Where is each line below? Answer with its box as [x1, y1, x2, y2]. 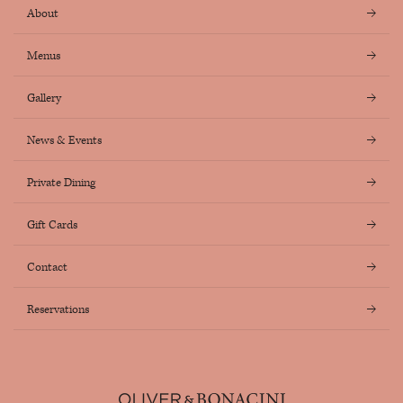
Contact [27, 260, 67, 276]
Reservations [27, 302, 89, 318]
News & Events [27, 133, 102, 149]
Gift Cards [27, 218, 77, 234]
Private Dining [27, 175, 95, 192]
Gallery [27, 91, 61, 107]
